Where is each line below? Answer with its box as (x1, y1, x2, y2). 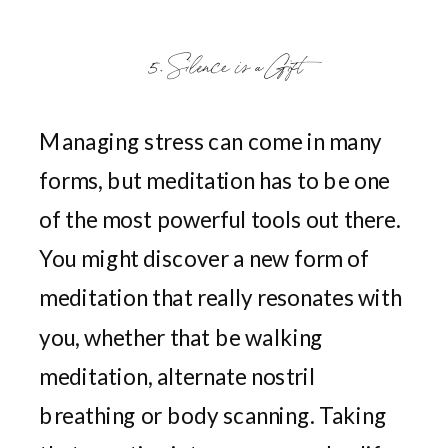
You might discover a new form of (39, 245, 370, 272)
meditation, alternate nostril (39, 362, 315, 390)
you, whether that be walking (39, 323, 324, 351)
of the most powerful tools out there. (39, 205, 401, 233)
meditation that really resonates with (39, 284, 402, 311)
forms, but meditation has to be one (39, 166, 390, 194)
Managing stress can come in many (39, 127, 382, 155)
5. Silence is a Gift (149, 51, 303, 76)
